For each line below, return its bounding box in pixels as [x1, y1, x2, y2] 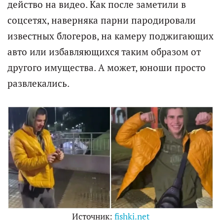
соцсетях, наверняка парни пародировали [7, 14, 196, 27]
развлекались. [7, 77, 70, 90]
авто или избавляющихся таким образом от [7, 46, 201, 58]
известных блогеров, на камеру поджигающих [7, 30, 214, 42]
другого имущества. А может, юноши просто [7, 62, 206, 74]
